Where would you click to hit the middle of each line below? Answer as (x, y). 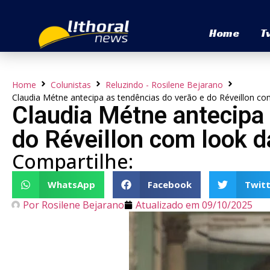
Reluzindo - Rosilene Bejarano (164, 84)
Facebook (170, 185)
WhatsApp (71, 185)
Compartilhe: (73, 161)
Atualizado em (168, 205)
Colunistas (71, 84)
